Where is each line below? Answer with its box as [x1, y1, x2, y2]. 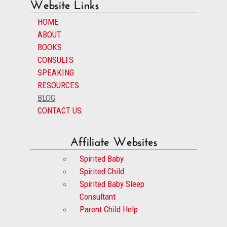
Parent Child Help [79, 204, 138, 215]
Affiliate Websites [69, 130, 158, 149]
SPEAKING [37, 67, 74, 78]
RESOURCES [37, 80, 79, 91]
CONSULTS [37, 55, 73, 65]
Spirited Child [79, 166, 124, 177]
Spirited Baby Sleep [79, 179, 144, 190]
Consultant [79, 192, 116, 202]
